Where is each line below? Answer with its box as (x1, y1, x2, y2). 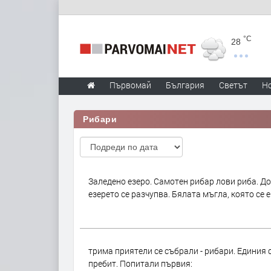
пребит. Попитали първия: (88, 258, 192, 269)
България (166, 79, 204, 91)
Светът (219, 79, 247, 91)
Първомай (109, 79, 151, 91)
